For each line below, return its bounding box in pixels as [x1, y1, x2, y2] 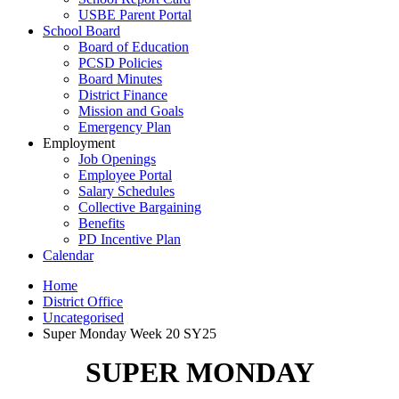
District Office [43, 294, 123, 309]
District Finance [78, 87, 167, 102]
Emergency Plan [78, 119, 171, 134]
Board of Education [78, 39, 189, 54]
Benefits [78, 216, 125, 231]
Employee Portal [78, 167, 172, 183]
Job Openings [78, 151, 156, 167]
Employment [43, 135, 115, 151]
